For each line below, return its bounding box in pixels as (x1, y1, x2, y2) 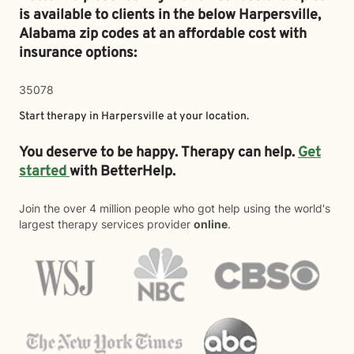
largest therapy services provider (19, 217, 194, 231)
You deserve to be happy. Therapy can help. (19, 144, 298, 162)
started (19, 163, 70, 181)
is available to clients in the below (19, 6, 239, 24)
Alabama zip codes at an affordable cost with (19, 25, 307, 43)
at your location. (164, 110, 249, 123)
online (194, 217, 228, 231)
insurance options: (19, 44, 137, 62)
